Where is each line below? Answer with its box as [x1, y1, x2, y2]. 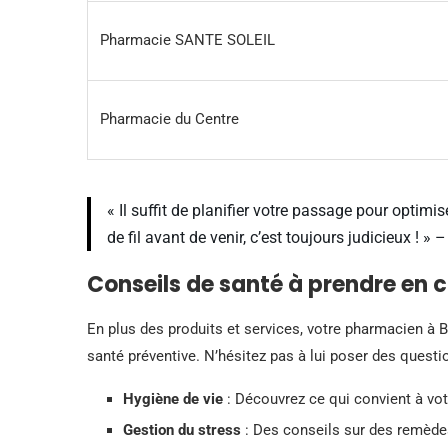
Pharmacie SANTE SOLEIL [100, 30, 275, 49]
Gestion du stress [123, 420, 241, 439]
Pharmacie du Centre [100, 109, 239, 128]
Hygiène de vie [123, 389, 223, 408]
